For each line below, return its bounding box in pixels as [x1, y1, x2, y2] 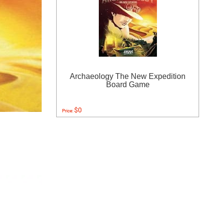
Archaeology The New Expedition [70, 72, 186, 80]
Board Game [106, 80, 150, 89]
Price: [62, 108, 74, 113]
